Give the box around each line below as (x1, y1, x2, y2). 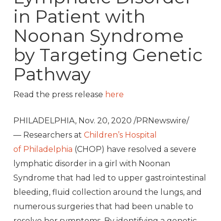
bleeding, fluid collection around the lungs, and (13, 187, 202, 197)
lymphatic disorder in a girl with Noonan (13, 159, 170, 169)
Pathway (13, 63, 91, 85)
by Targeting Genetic (13, 44, 203, 66)
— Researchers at (13, 130, 84, 140)
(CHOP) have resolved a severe (72, 145, 196, 154)
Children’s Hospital (83, 130, 157, 140)
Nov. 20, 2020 (78, 116, 132, 126)
